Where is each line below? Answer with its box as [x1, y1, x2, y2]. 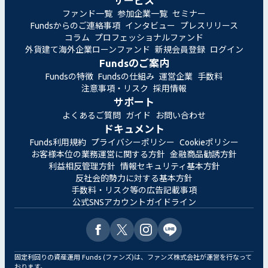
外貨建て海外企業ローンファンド [25, 44, 150, 54]
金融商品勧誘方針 [170, 149, 237, 159]
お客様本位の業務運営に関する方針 [31, 149, 165, 159]
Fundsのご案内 [99, 57, 169, 69]
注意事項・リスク [81, 83, 148, 93]
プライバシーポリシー [90, 137, 175, 147]
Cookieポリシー [179, 137, 239, 147]
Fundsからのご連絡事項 [30, 20, 120, 31]
